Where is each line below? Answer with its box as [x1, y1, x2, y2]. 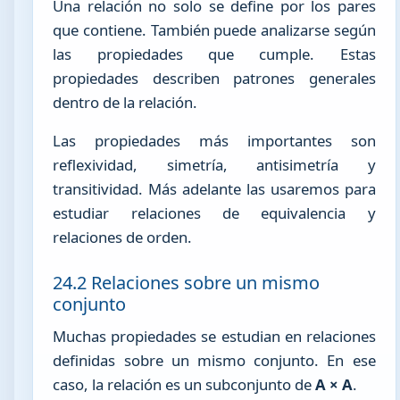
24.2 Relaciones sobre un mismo [53, 270, 321, 295]
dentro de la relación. [53, 91, 198, 112]
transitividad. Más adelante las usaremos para [53, 179, 376, 200]
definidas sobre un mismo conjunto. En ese [53, 349, 376, 371]
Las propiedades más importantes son [53, 130, 376, 152]
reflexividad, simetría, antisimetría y [53, 154, 376, 176]
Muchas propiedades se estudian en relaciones [53, 325, 376, 346]
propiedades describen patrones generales [53, 67, 376, 88]
